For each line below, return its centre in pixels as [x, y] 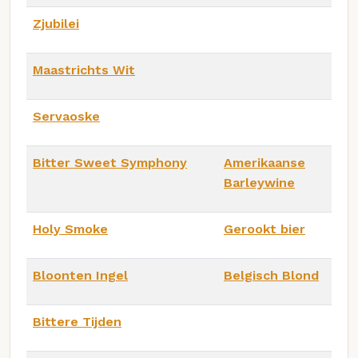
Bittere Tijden [77, 321]
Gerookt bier [265, 229]
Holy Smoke [70, 229]
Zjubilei [56, 23]
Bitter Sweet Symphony [110, 162]
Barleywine [259, 182]
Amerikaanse [265, 162]
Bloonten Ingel [80, 275]
